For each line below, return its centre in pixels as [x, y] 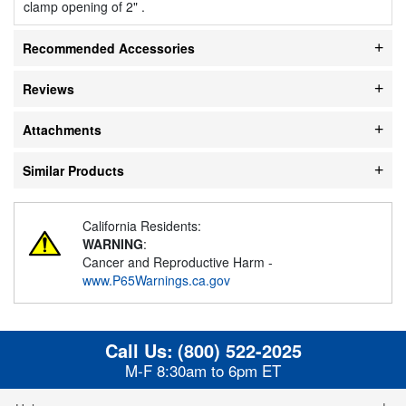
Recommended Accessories [109, 48]
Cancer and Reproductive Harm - [178, 261]
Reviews [48, 88]
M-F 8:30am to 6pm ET [203, 370]
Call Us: [139, 350]
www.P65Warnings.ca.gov [156, 280]
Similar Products [73, 170]
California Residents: [142, 225]
